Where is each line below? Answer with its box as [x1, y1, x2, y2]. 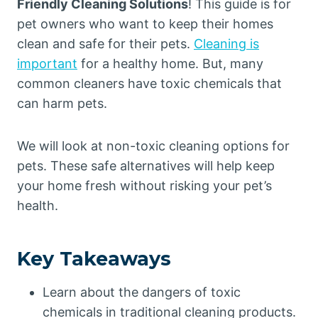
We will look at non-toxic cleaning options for [17, 138, 290, 153]
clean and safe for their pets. [17, 36, 194, 51]
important [17, 56, 77, 71]
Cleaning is [194, 36, 259, 51]
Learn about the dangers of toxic [43, 285, 241, 300]
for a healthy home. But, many [77, 56, 263, 71]
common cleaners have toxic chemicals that [17, 76, 282, 91]
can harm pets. [17, 96, 107, 111]
